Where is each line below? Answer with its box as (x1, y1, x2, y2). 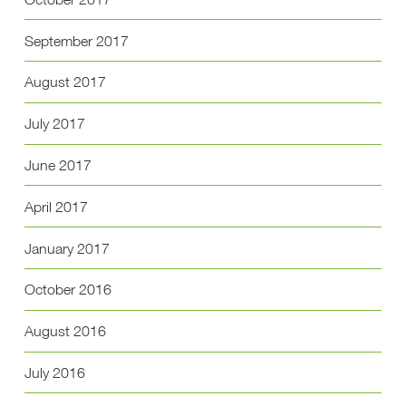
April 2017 (24, 197, 88, 216)
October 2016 (24, 280, 111, 299)
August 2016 (24, 322, 106, 341)
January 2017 (24, 238, 110, 257)
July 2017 (24, 114, 85, 133)
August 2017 (24, 72, 106, 92)
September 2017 (24, 31, 129, 50)
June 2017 (24, 156, 92, 174)
